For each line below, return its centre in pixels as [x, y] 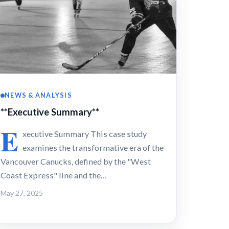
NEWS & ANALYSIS [39, 95]
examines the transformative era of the [93, 148]
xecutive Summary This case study [85, 134]
